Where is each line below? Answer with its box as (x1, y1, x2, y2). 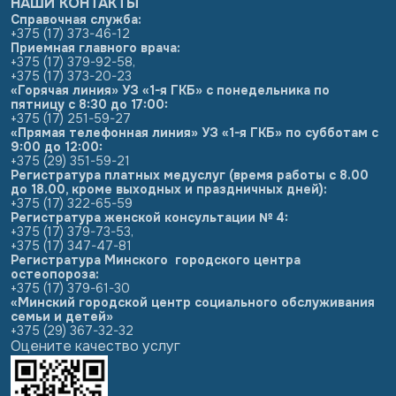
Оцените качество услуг (11, 337, 180, 355)
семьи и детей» (11, 308, 113, 324)
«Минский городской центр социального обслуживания (11, 294, 375, 310)
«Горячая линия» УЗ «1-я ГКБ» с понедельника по (11, 82, 330, 98)
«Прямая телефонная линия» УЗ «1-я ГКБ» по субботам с (11, 125, 378, 141)
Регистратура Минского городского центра (11, 252, 301, 268)
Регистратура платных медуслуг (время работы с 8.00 (11, 167, 369, 183)
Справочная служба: (11, 11, 141, 27)
